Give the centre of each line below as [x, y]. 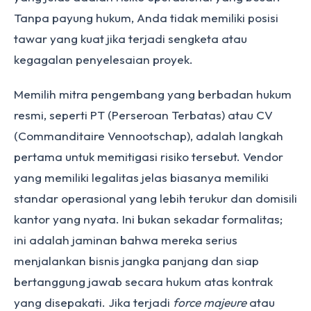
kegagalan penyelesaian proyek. [103, 59]
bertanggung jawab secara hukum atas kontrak [143, 281]
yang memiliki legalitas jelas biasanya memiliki [141, 177]
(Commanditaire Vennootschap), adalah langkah [149, 136]
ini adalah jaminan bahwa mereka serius [126, 240]
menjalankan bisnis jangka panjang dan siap [136, 261]
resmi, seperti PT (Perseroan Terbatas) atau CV [143, 115]
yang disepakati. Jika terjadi [93, 302]
